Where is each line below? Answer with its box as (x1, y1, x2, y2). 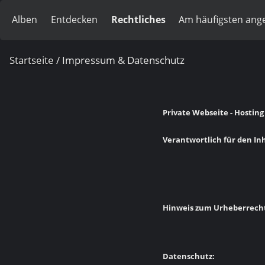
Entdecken (50, 13, 98, 26)
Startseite (9, 53, 54, 67)
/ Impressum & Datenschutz (54, 53, 185, 67)
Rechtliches (111, 13, 166, 26)
